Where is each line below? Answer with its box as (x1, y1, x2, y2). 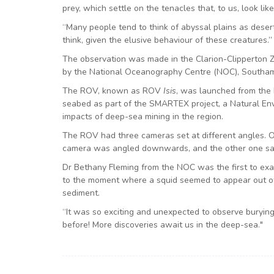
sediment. (62, 187, 100, 199)
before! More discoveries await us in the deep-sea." (62, 218, 263, 231)
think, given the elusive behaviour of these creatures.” (62, 34, 272, 46)
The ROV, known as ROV (62, 84, 163, 97)
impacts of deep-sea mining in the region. (62, 110, 223, 122)
